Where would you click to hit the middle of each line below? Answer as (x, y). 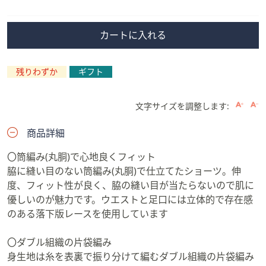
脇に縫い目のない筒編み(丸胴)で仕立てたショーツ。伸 (124, 171)
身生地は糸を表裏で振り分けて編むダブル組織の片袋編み (131, 256)
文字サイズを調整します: (182, 106)
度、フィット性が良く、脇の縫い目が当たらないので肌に (131, 185)
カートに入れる (133, 35)
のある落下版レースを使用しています (88, 214)
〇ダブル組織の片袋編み (59, 242)
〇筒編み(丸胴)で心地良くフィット (81, 157)
